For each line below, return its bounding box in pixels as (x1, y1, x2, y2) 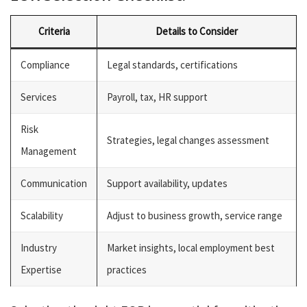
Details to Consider (156, 24, 238, 38)
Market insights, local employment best (107, 241, 275, 254)
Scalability (21, 208, 63, 222)
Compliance (21, 58, 70, 71)
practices (107, 262, 147, 276)
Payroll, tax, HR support (107, 90, 208, 103)
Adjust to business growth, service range (107, 208, 282, 222)
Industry (21, 241, 57, 254)
